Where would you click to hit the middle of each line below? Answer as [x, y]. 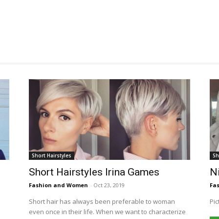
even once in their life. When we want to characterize [108, 211]
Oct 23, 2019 [109, 185]
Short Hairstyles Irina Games [94, 172]
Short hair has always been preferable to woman [102, 201]
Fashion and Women [59, 185]
